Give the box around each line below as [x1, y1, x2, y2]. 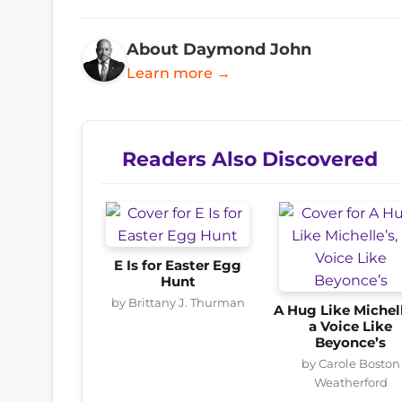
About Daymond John [127, 39, 311, 58]
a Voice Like [309, 318, 393, 335]
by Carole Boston [301, 355, 400, 371]
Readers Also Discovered [122, 146, 378, 170]
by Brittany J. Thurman [110, 294, 245, 310]
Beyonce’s [315, 334, 387, 351]
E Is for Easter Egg [114, 257, 242, 274]
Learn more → [127, 64, 231, 82]
